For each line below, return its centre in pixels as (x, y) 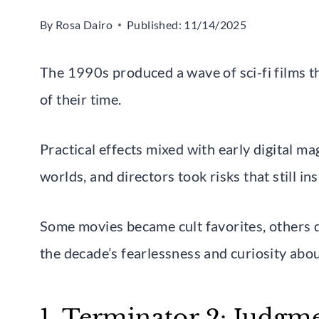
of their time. (81, 99)
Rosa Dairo (84, 24)
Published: (154, 24)
